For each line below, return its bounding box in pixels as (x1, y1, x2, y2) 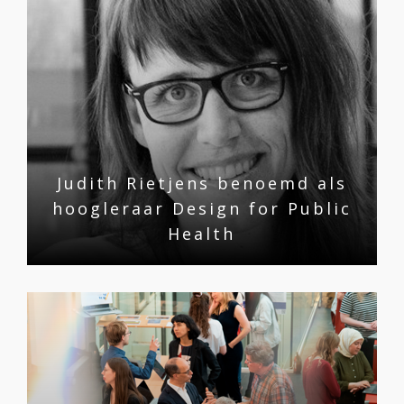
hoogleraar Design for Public (51, 197, 352, 219)
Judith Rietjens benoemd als (56, 171, 347, 194)
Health (168, 222, 236, 244)
